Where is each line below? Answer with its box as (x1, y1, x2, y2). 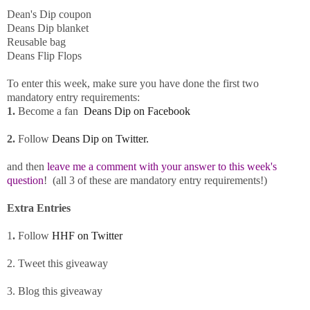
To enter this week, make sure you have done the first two (7, 77, 259, 90)
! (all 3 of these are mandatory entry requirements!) (44, 174, 267, 187)
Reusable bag (7, 36, 66, 48)
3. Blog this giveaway (7, 285, 102, 298)
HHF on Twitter (52, 230, 122, 242)
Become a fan (15, 105, 84, 118)
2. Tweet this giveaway (7, 257, 108, 270)
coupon (56, 8, 91, 21)
